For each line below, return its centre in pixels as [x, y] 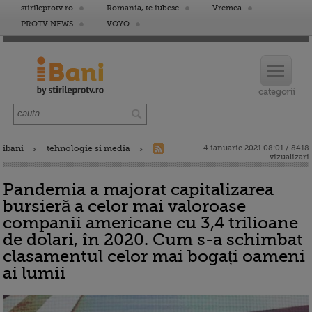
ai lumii [34, 273]
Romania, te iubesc [143, 8]
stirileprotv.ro [47, 8]
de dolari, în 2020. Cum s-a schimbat [153, 240]
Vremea [227, 8]
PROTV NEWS [47, 24]
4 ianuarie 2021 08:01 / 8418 [256, 148]
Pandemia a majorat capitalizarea [138, 189]
